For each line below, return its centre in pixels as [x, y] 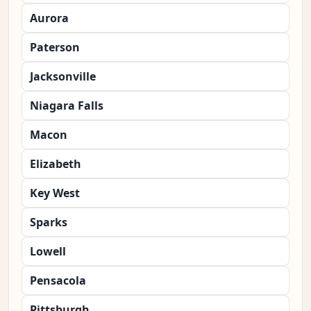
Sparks [49, 222]
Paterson [55, 48]
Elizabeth [56, 164]
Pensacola [58, 281]
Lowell [48, 252]
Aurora [49, 18]
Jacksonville [63, 77]
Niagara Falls [67, 106]
